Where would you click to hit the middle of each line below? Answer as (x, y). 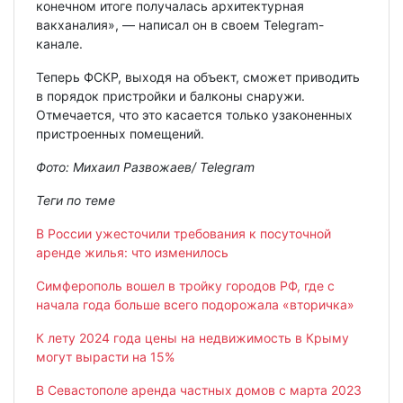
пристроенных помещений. (120, 134)
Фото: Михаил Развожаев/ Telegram (145, 167)
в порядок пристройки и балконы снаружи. (170, 96)
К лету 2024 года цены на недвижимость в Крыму (193, 338)
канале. (59, 44)
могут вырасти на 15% (105, 357)
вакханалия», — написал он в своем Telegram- (180, 25)
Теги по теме (76, 200)
